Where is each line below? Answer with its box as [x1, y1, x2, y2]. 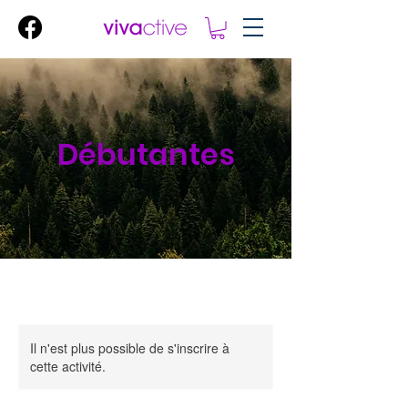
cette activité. [30, 356, 106, 375]
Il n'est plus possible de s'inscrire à [30, 338, 229, 357]
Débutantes [56, 133, 235, 175]
